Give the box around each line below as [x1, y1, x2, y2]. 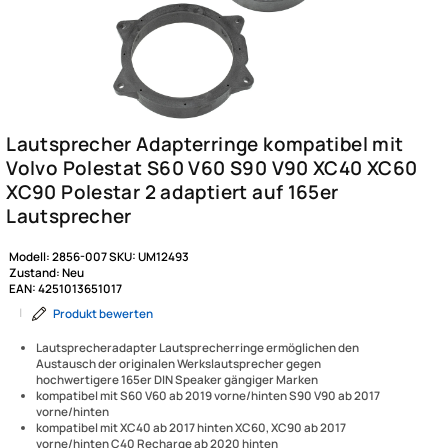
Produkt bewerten [59, 389, 171, 408]
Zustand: [10, 344, 69, 363]
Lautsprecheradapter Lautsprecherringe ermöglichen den [40, 427, 399, 446]
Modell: [10, 326, 58, 345]
